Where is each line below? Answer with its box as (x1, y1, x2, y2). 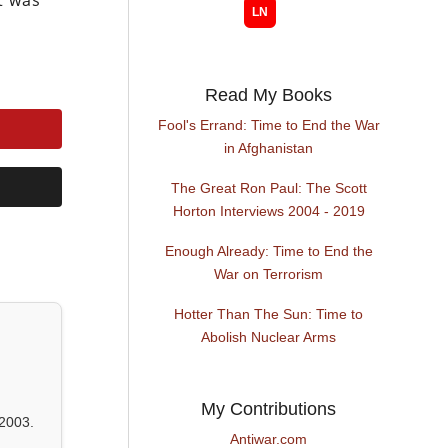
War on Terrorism (214, 266, 324, 283)
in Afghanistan (224, 140, 314, 157)
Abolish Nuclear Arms (201, 329, 337, 346)
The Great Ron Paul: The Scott (170, 180, 367, 197)
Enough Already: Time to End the (164, 243, 373, 260)
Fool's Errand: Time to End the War (157, 117, 380, 134)
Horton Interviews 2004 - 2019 (172, 203, 365, 220)
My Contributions (201, 399, 337, 420)
